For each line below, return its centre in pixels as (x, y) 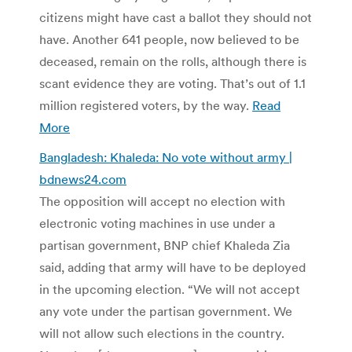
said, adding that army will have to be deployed (172, 267)
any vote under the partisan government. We (166, 311)
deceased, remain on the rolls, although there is (173, 61)
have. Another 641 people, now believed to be (169, 39)
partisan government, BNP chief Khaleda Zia (165, 245)
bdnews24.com (83, 179)
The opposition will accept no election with (162, 201)
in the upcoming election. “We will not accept (170, 289)
